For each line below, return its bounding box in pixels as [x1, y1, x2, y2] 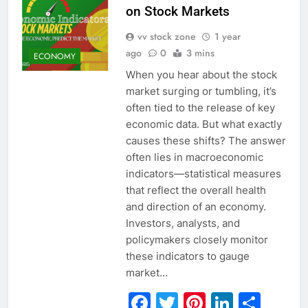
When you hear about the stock [125, 68, 277, 82]
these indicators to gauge [125, 250, 250, 263]
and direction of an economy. [125, 200, 266, 214]
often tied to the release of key [125, 101, 275, 115]
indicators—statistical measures [125, 167, 281, 181]
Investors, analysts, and [125, 217, 240, 230]
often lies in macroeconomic [125, 151, 263, 164]
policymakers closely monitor [125, 233, 268, 247]
